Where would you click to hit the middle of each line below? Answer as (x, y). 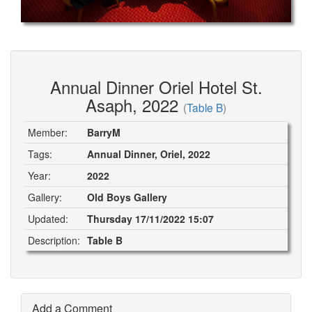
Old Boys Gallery (127, 197)
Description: (54, 240)
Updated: (48, 218)
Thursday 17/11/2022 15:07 (150, 218)
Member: (48, 132)
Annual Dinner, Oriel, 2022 (149, 154)
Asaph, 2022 (134, 104)
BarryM (104, 132)
